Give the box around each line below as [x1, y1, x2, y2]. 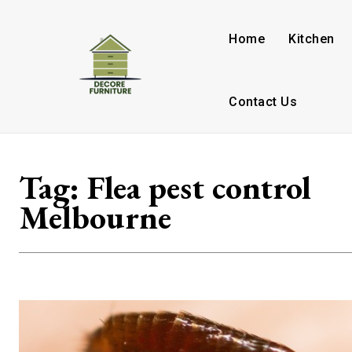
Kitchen [288, 31, 335, 46]
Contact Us [229, 94, 298, 109]
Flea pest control [87, 166, 311, 209]
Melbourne [19, 196, 171, 239]
